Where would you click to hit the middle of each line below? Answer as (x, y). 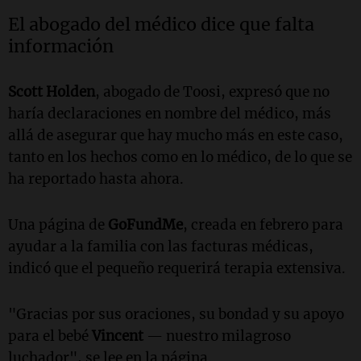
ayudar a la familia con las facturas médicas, (161, 246)
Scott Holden (52, 91)
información (61, 46)
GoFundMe (145, 224)
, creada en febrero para (263, 224)
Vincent (118, 336)
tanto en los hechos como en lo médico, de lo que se (180, 157)
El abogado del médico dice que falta (161, 24)
